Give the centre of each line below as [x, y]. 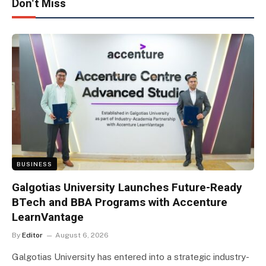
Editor [32, 235]
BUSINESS [34, 164]
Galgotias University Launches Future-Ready [127, 187]
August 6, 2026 [82, 235]
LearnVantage [48, 217]
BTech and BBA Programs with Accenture [120, 202]
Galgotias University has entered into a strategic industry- [131, 256]
